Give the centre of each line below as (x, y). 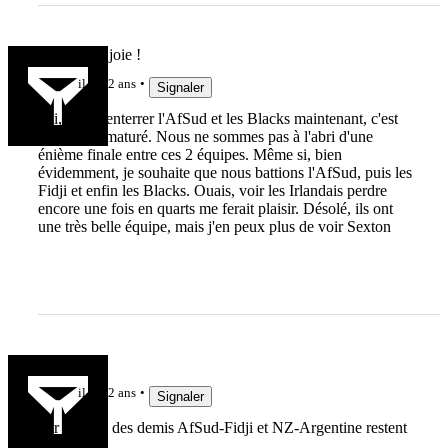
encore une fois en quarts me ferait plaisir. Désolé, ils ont (215, 209)
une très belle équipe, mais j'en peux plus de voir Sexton (214, 227)
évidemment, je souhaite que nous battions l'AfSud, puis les (224, 173)
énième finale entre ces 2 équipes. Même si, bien (189, 155)
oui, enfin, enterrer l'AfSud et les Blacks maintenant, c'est (217, 119)
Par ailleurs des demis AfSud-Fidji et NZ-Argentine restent (222, 428)
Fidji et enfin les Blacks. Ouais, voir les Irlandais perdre (212, 191)
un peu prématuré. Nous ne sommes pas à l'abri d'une (205, 137)
